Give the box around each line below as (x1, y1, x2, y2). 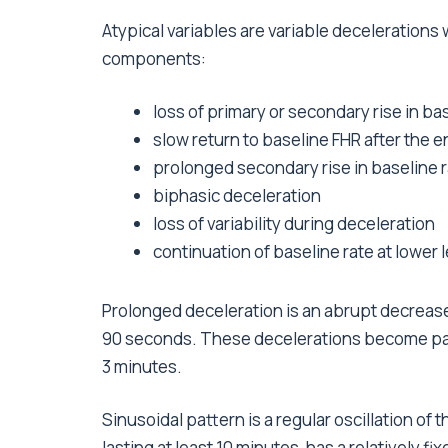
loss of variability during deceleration (153, 212, 435, 236)
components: (102, 47, 206, 71)
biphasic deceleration (153, 184, 321, 208)
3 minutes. (102, 354, 182, 378)
